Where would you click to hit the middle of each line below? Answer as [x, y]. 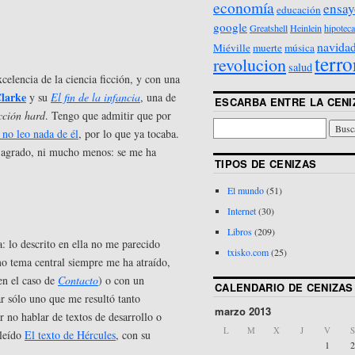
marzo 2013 [243, 311]
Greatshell [269, 27]
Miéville [232, 47]
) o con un [121, 281]
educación [299, 9]
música [300, 47]
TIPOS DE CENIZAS [266, 164]
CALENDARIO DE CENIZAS [284, 288]
